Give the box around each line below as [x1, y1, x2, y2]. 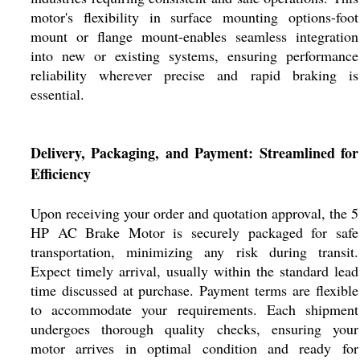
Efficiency [30, 163, 91, 184]
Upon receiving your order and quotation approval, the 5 [30, 203, 358, 223]
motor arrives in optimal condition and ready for [30, 338, 358, 358]
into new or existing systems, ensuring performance [30, 46, 358, 65]
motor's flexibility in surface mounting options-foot [30, 7, 358, 27]
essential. [30, 84, 84, 104]
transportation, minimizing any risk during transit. [30, 242, 358, 261]
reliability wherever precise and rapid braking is [30, 65, 358, 84]
